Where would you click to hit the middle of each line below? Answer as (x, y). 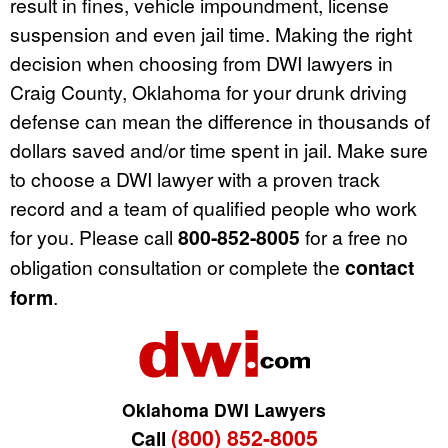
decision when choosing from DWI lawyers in (201, 63)
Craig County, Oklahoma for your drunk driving (208, 92)
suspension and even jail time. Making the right (211, 34)
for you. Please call (94, 237)
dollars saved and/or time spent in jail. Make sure (219, 150)
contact (379, 267)
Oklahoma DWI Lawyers (224, 410)
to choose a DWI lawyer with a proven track (195, 179)
